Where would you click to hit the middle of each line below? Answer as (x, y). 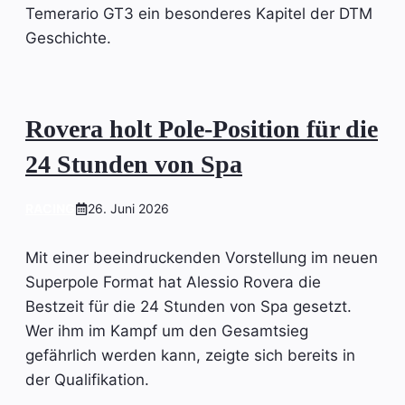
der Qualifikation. (87, 379)
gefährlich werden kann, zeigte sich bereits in (190, 355)
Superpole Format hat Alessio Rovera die (173, 282)
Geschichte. (68, 38)
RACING (50, 208)
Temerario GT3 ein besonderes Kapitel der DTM (199, 13)
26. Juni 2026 (128, 208)
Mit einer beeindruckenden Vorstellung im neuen (202, 257)
